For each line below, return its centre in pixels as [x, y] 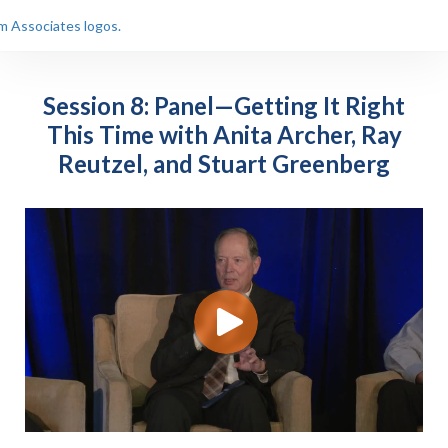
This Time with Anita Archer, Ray [224, 135]
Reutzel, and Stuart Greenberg [224, 164]
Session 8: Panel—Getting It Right [224, 106]
